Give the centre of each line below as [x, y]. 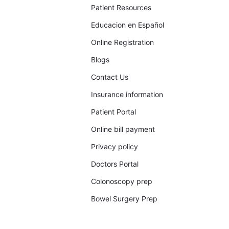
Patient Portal [113, 111]
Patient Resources [121, 7]
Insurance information [127, 94]
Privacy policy [114, 146]
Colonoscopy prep [121, 181]
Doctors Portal [114, 164]
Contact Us [109, 77]
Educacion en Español [127, 25]
